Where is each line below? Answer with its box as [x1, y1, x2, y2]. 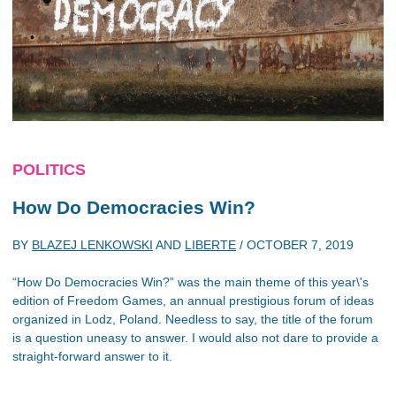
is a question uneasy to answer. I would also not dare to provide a [12, 331, 378, 345]
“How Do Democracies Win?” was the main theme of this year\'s [12, 275, 369, 289]
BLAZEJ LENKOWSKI [32, 238, 153, 252]
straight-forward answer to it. [12, 349, 172, 363]
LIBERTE [185, 238, 236, 252]
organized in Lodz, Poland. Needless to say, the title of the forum [12, 312, 373, 326]
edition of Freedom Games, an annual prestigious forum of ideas [12, 293, 374, 308]
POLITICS [12, 160, 86, 179]
